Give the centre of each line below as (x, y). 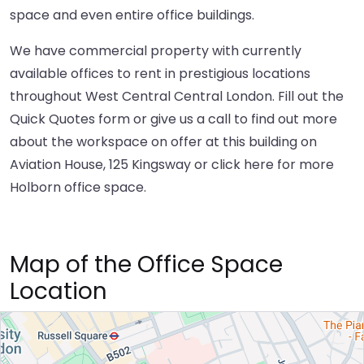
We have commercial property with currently (156, 51)
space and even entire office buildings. (132, 15)
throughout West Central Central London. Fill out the (177, 97)
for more (304, 165)
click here (243, 165)
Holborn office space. (78, 188)
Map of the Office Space (146, 265)
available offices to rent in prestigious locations (160, 74)
